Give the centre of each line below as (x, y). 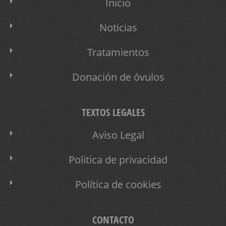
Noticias (118, 27)
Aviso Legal (118, 135)
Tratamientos (118, 52)
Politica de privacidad (118, 159)
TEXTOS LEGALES (113, 112)
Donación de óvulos (118, 77)
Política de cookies (118, 184)
